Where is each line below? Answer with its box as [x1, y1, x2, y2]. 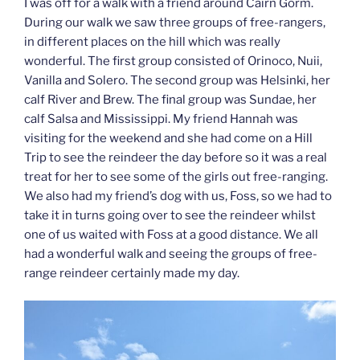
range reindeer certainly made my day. [24, 265, 239, 280]
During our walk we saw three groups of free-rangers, [24, 14, 325, 30]
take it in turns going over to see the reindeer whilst [24, 207, 316, 223]
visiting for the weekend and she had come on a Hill [24, 130, 313, 145]
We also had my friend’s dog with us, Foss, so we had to [24, 188, 332, 203]
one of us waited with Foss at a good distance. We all [24, 227, 318, 242]
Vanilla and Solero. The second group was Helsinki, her [24, 72, 330, 88]
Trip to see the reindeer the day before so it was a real [24, 149, 327, 165]
